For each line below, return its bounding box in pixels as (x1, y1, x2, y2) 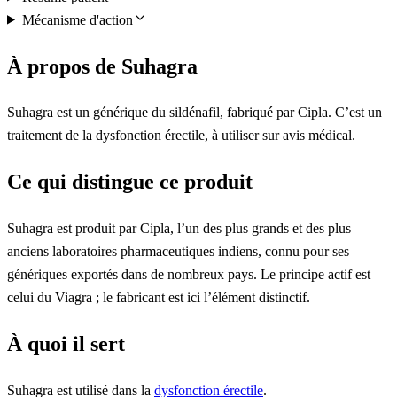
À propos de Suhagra (7, 54, 198, 78)
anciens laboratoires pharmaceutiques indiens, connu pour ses (7, 244, 349, 260)
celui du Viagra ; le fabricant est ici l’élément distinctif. (7, 290, 310, 306)
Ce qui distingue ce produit (7, 170, 253, 194)
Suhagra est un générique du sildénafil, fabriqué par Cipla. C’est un (7, 105, 382, 121)
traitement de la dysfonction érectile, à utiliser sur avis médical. (7, 128, 355, 144)
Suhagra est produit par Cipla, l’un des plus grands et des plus (7, 221, 351, 237)
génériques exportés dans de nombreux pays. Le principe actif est (7, 267, 370, 283)
